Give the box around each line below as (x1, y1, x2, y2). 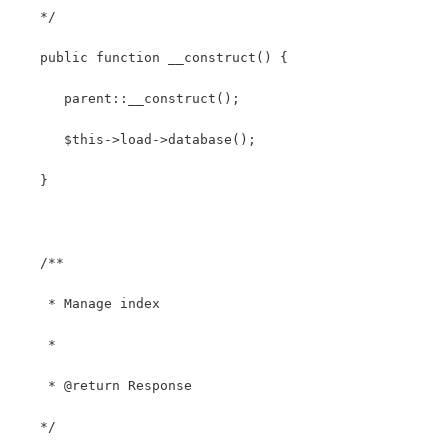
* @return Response (16, 377, 192, 393)
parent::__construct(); (16, 90, 240, 106)
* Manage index (16, 295, 160, 311)
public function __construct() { (16, 49, 296, 65)
